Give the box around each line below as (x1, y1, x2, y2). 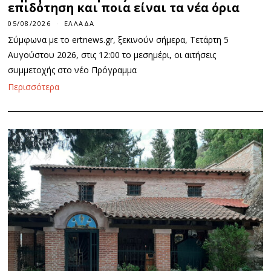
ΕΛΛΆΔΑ (64, 19, 95, 28)
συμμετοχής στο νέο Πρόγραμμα (8, 64, 137, 76)
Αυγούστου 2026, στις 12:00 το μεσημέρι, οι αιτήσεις (8, 49, 217, 61)
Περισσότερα (8, 81, 60, 93)
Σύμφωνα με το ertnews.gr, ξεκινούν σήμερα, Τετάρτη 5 (8, 34, 229, 46)
